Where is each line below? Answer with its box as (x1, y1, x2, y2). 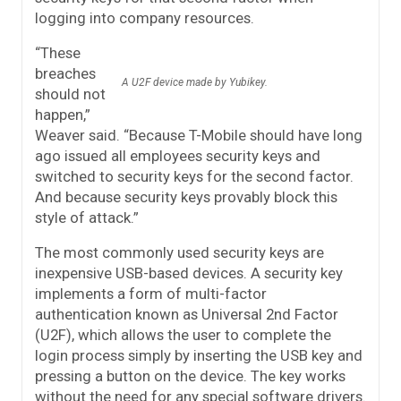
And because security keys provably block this (35, 188, 337, 207)
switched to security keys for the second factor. (35, 167, 354, 186)
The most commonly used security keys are (35, 243, 324, 262)
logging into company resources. (35, 9, 254, 28)
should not (35, 85, 106, 104)
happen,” (35, 106, 90, 124)
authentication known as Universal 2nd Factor (35, 305, 338, 324)
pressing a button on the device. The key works (35, 367, 346, 386)
